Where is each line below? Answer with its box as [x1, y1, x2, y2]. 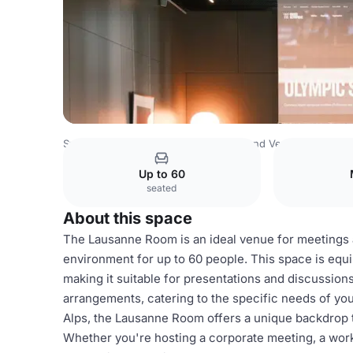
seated [147, 182, 177, 194]
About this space [63, 209, 192, 228]
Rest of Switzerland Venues [171, 137, 306, 150]
